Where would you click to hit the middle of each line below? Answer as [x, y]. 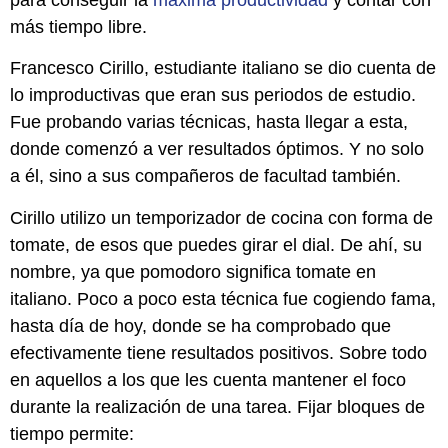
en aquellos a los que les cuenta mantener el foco [208, 379]
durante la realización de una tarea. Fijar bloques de [217, 406]
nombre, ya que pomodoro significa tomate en [193, 271]
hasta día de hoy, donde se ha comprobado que [200, 325]
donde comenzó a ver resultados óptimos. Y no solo [217, 149]
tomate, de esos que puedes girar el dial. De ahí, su [216, 244]
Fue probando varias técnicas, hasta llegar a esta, [209, 122]
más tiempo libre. [78, 27]
